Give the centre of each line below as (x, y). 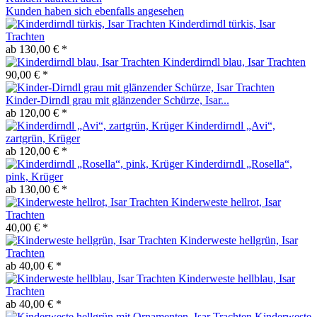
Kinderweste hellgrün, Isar (239, 240)
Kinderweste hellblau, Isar (237, 278)
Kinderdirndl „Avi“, (231, 125)
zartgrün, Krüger (43, 138)
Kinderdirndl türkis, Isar (222, 23)
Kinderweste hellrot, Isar (226, 202)
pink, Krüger (34, 176)
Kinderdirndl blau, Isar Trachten (234, 62)
